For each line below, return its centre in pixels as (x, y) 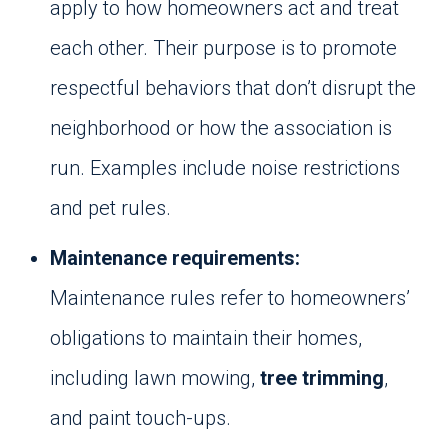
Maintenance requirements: (175, 258)
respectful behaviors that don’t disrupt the (233, 88)
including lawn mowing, (155, 378)
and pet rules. (110, 208)
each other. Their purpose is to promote (223, 48)
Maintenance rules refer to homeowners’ (230, 298)
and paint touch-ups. (143, 418)
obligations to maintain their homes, (206, 338)
